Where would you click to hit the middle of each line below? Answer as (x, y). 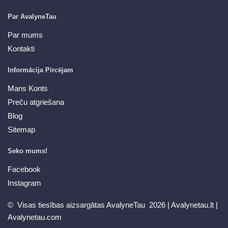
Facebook (24, 169)
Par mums (25, 35)
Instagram (24, 183)
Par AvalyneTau (32, 16)
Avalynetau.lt (193, 205)
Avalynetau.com (35, 217)
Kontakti (21, 48)
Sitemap (21, 129)
